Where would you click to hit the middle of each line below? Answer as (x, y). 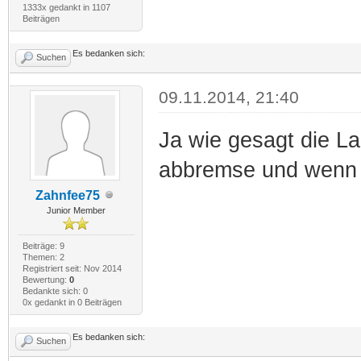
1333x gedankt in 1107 (66, 7)
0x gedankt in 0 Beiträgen (72, 302)
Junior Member (76, 210)
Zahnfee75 (68, 195)
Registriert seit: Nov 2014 (72, 268)
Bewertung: (46, 279)
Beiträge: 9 (43, 245)
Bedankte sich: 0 (55, 290)
